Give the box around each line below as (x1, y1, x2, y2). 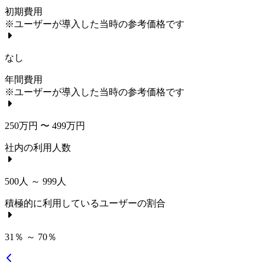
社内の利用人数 (5, 142, 71, 153)
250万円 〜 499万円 (5, 120, 85, 131)
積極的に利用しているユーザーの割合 (5, 198, 166, 208)
